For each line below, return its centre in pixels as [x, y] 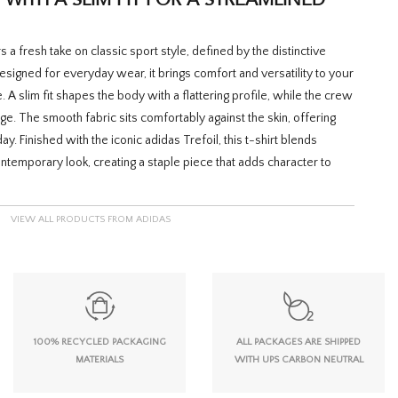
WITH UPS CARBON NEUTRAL [298, 359]
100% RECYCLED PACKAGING [99, 342]
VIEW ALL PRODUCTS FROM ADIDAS [91, 219]
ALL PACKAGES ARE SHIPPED [298, 342]
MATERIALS [99, 359]
